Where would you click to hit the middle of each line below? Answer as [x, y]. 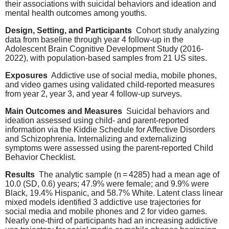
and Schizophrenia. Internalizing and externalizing [96, 139]
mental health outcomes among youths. [76, 13]
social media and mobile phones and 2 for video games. [106, 211]
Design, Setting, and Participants [68, 31]
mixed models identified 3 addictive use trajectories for [103, 202]
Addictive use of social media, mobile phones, [132, 76]
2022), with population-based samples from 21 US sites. [106, 58]
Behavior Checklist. [40, 157]
